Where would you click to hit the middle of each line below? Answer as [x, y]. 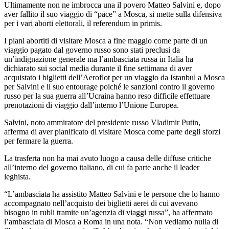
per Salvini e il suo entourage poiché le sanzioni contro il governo [109, 86]
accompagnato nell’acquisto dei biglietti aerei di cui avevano [101, 203]
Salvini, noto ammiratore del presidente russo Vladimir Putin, [102, 122]
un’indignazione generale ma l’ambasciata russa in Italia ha [99, 59]
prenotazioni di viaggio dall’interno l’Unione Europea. [91, 105]
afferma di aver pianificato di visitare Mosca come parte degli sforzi [112, 131]
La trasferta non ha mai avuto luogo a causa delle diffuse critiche [108, 158]
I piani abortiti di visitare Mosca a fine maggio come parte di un [106, 40]
